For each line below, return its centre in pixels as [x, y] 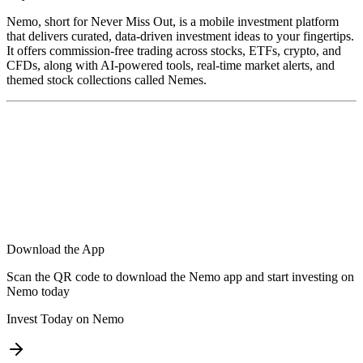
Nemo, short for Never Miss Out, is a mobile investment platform [173, 22]
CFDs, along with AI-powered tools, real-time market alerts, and [171, 66]
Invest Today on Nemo [65, 319]
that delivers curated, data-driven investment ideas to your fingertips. [180, 36]
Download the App [56, 250]
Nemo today [38, 292]
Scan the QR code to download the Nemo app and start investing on [180, 277]
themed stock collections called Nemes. [107, 80]
